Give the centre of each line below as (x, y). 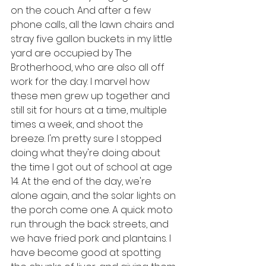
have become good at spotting (87, 253)
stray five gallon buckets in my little (93, 39)
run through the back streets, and (91, 224)
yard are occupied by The (72, 53)
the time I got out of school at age (93, 167)
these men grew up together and (91, 96)
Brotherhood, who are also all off (89, 67)
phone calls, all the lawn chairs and (94, 25)
